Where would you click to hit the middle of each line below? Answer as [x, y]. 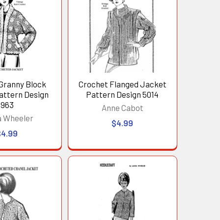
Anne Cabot [122, 108]
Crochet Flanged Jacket [122, 84]
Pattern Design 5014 [123, 95]
